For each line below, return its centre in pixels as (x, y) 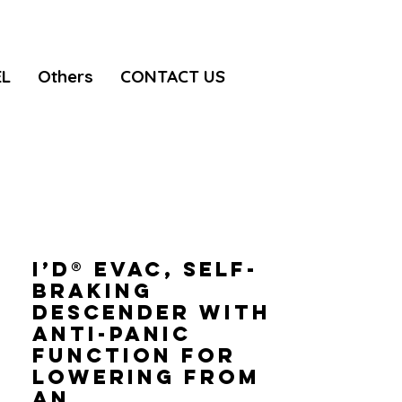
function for (134, 355)
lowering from (146, 377)
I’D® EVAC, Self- (145, 269)
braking (92, 291)
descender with (152, 312)
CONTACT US (173, 76)
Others (66, 76)
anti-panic (112, 334)
